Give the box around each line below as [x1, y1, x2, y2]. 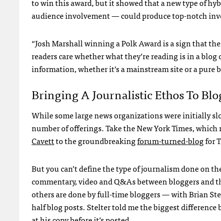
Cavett [32, 134, 54, 147]
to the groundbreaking [54, 134, 137, 147]
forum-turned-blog [137, 134, 204, 147]
